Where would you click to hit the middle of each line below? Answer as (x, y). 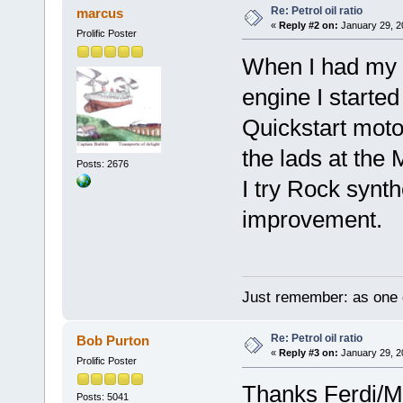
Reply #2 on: (308, 25)
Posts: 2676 (102, 164)
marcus (100, 13)
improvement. (312, 219)
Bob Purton (113, 341)
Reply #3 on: (308, 353)
